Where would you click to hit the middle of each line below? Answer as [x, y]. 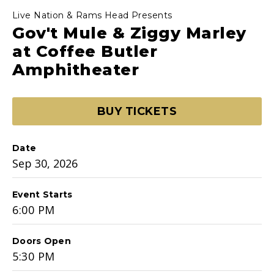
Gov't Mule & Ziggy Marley [129, 33]
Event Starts [43, 194]
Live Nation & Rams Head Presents [92, 15]
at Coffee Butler [85, 51]
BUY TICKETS [137, 111]
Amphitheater [76, 69]
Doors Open [42, 241]
